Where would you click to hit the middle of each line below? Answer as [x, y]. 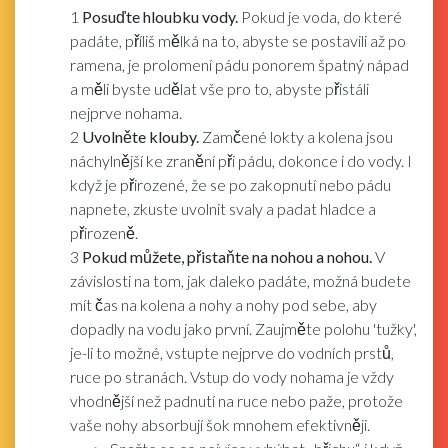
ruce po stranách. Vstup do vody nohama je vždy [232, 377]
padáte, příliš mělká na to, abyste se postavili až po [238, 41]
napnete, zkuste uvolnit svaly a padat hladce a [223, 209]
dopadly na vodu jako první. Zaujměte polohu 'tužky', [243, 329]
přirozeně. [104, 233]
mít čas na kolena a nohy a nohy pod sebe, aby [223, 305]
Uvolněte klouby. [140, 137]
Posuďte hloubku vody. [160, 17]
